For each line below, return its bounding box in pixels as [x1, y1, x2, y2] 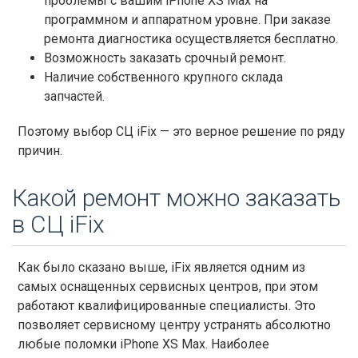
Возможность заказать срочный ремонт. [44, 50, 286, 66]
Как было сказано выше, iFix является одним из [18, 259, 305, 275]
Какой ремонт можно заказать [12, 183, 341, 212]
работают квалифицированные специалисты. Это [18, 297, 316, 313]
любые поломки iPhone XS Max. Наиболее [18, 336, 269, 352]
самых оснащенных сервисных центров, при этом [18, 278, 318, 294]
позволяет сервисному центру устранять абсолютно [18, 316, 331, 332]
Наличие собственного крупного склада [44, 69, 283, 85]
